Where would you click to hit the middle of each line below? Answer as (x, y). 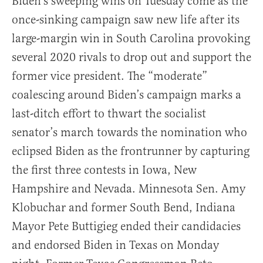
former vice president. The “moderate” (109, 76)
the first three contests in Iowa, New (104, 170)
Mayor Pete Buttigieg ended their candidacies (126, 227)
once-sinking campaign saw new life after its (126, 20)
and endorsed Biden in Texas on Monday (115, 245)
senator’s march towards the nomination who (129, 133)
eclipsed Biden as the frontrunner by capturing (131, 151)
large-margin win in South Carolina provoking (131, 39)
